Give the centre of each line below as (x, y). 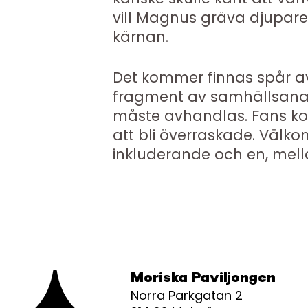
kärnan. (141, 36)
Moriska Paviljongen (203, 278)
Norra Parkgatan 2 (187, 295)
